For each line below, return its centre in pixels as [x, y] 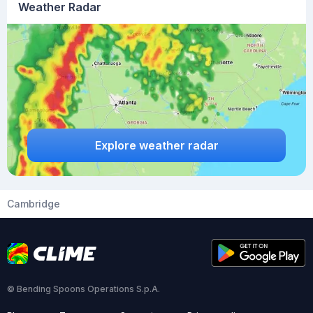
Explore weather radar [156, 145]
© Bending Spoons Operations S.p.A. [83, 289]
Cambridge [34, 204]
